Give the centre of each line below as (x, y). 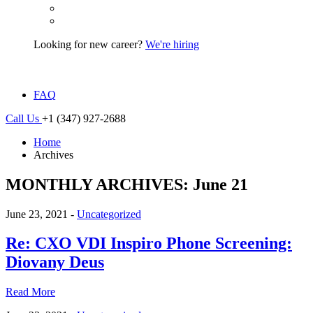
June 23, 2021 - (41, 214)
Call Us (24, 118)
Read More (30, 292)
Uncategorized (109, 214)
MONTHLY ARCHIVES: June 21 (127, 184)
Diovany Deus (55, 262)
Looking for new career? (89, 44)
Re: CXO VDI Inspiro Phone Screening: (149, 243)
